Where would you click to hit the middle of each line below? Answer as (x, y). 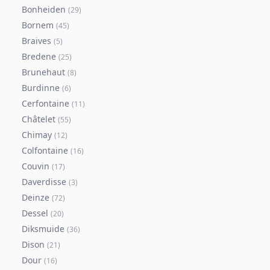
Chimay (37, 135)
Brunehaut (43, 72)
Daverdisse (44, 182)
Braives (36, 41)
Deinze (36, 197)
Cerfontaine (46, 103)
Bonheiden (44, 9)
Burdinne (41, 88)
